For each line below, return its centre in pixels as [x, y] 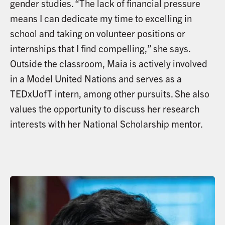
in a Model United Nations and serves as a [96, 79]
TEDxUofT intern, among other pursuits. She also [109, 94]
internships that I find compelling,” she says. [100, 48]
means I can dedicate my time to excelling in [101, 18]
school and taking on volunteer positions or [97, 33]
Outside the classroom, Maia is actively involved [108, 64]
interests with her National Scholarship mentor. [106, 124]
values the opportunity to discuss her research [104, 109]
